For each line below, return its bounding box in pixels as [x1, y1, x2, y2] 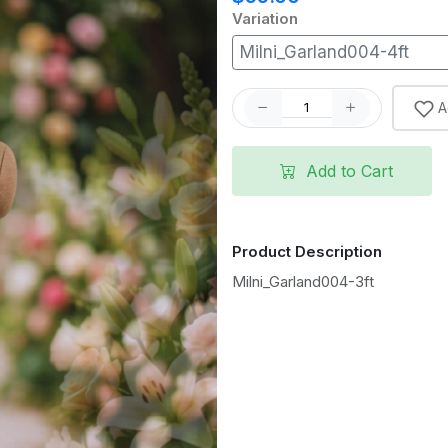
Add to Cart [300, 160, 393, 181]
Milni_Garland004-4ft [240, 41, 409, 62]
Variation [231, 9, 298, 28]
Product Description [231, 241, 382, 261]
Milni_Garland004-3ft [231, 271, 374, 291]
